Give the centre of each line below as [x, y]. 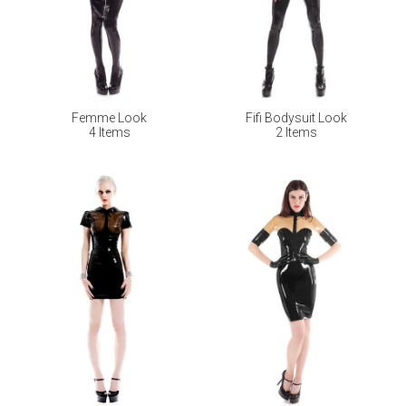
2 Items [296, 133]
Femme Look [110, 118]
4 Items [109, 133]
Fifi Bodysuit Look [296, 118]
